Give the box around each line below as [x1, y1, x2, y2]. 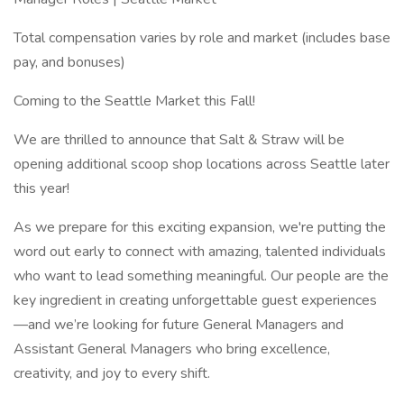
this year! [14, 179, 69, 198]
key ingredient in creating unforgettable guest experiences [14, 290, 377, 310]
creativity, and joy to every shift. [14, 363, 210, 383]
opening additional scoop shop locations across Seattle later [14, 154, 390, 174]
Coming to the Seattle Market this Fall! [14, 91, 255, 111]
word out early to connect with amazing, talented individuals [14, 242, 386, 262]
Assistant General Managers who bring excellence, [14, 339, 330, 359]
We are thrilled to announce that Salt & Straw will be [14, 130, 344, 150]
